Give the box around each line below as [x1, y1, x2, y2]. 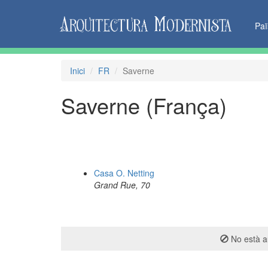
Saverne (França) [61, 90, 227, 120]
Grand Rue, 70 [94, 179, 150, 191]
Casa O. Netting [94, 167, 154, 179]
